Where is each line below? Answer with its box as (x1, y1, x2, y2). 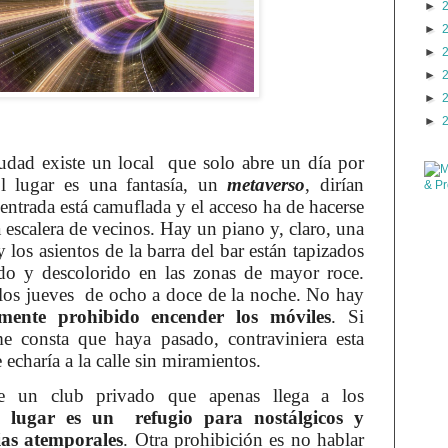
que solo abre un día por (168, 152, 365, 174)
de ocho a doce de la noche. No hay (85, 284, 365, 306)
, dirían (305, 174, 365, 196)
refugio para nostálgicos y (135, 407, 365, 429)
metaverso (227, 174, 306, 196)
